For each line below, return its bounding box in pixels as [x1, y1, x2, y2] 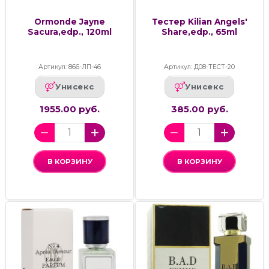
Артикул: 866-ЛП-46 [38, 62, 101, 71]
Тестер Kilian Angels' [151, 16, 247, 26]
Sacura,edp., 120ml [28, 26, 112, 37]
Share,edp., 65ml [162, 26, 237, 37]
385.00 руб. [171, 103, 228, 115]
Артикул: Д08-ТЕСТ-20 [164, 62, 235, 71]
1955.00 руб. [40, 103, 100, 115]
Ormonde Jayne [34, 16, 105, 26]
